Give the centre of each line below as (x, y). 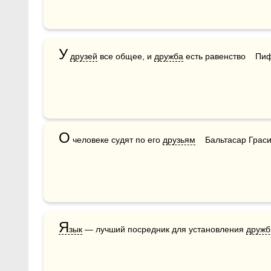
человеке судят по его (116, 140)
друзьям (179, 140)
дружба (169, 56)
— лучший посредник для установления (164, 229)
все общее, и (126, 56)
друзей (84, 56)
